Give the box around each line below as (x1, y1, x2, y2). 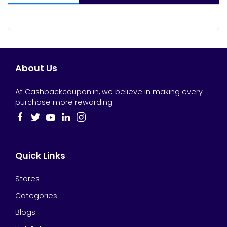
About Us (15, 62, 57, 74)
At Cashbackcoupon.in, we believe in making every (15, 87, 203, 97)
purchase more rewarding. (15, 97, 114, 107)
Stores (15, 174, 40, 184)
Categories (15, 191, 57, 201)
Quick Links (15, 149, 65, 162)
